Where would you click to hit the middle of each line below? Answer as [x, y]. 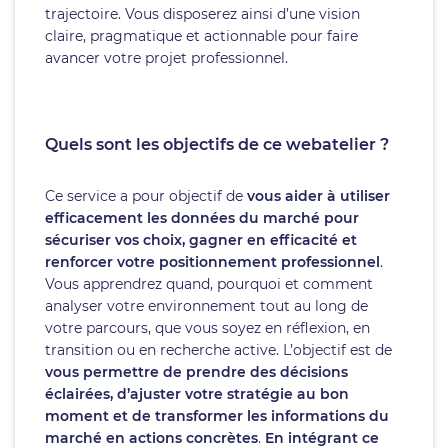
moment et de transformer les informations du [217, 416]
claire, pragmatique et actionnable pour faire [201, 36]
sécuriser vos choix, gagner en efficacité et [201, 240]
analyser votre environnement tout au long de [206, 306]
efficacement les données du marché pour [202, 218]
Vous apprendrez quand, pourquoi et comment [209, 284]
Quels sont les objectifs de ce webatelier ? [217, 144]
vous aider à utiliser [318, 196]
